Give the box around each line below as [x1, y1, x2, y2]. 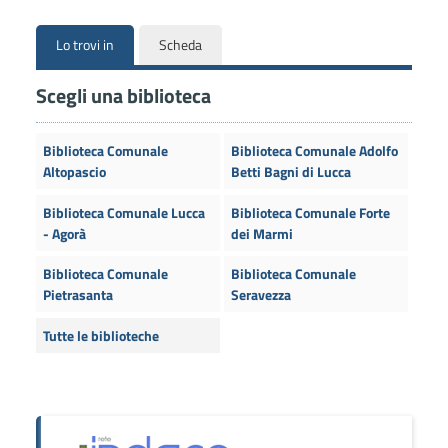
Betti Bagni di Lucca [230, 161, 351, 183]
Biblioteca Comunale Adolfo [230, 140, 398, 162]
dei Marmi [230, 222, 293, 244]
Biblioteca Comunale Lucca [42, 201, 205, 223]
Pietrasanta [42, 284, 113, 306]
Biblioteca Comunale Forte [230, 201, 390, 223]
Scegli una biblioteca [35, 80, 211, 112]
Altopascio [42, 161, 106, 183]
